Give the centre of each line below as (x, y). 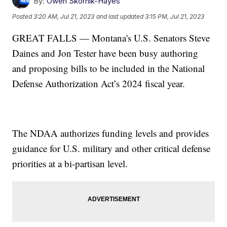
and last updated (120, 17)
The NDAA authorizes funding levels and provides (111, 133)
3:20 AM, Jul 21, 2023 (64, 17)
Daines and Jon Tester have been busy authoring (105, 53)
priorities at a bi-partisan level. (70, 163)
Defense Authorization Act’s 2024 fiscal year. (99, 83)
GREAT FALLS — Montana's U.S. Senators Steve (111, 37)
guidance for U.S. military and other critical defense (111, 148)
